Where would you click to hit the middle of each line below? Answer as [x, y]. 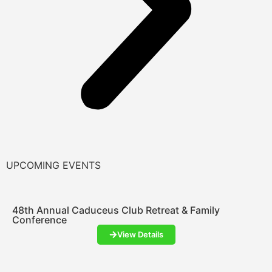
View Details [140, 234]
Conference [39, 220]
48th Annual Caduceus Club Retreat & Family [116, 210]
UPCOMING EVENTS [53, 165]
